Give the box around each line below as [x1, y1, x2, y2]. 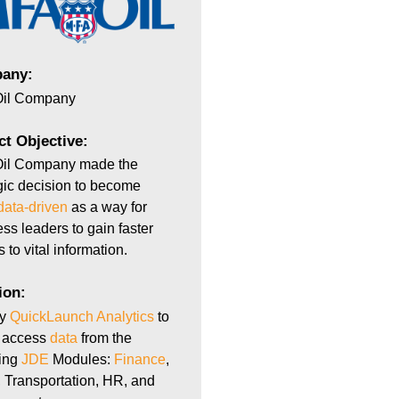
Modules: [48, 351, 114, 367]
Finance [113, 351, 166, 367]
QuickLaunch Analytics [9, 308, 154, 324]
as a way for [67, 199, 147, 216]
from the [77, 330, 132, 346]
